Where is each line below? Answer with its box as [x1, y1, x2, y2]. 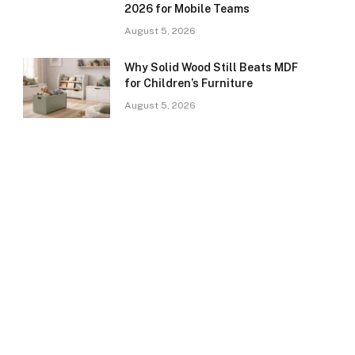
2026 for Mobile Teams [124, 2, 250, 15]
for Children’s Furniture [124, 77, 253, 90]
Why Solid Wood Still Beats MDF [124, 61, 298, 74]
